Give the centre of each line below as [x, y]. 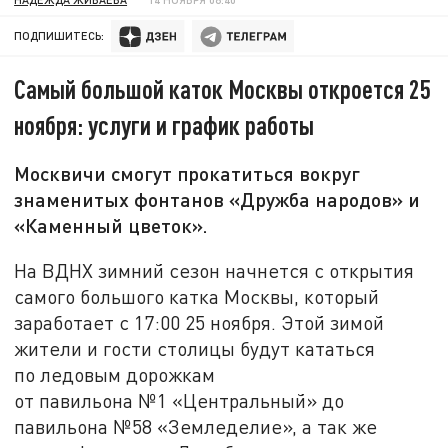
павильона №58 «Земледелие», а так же [196, 426]
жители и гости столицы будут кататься [195, 348]
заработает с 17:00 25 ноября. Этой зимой [199, 322]
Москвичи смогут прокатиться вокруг [187, 173]
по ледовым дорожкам [115, 374]
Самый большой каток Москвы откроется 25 [223, 89]
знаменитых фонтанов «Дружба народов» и [217, 199]
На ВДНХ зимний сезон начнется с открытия [214, 270]
